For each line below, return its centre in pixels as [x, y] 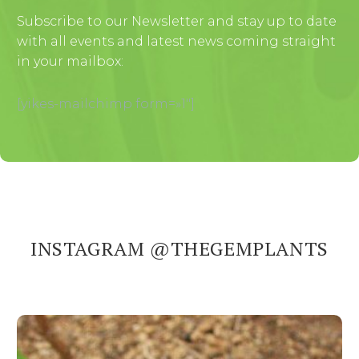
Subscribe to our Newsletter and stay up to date [177, 22]
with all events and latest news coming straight [176, 42]
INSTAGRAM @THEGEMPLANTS [179, 248]
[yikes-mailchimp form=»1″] [106, 103]
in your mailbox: [70, 62]
